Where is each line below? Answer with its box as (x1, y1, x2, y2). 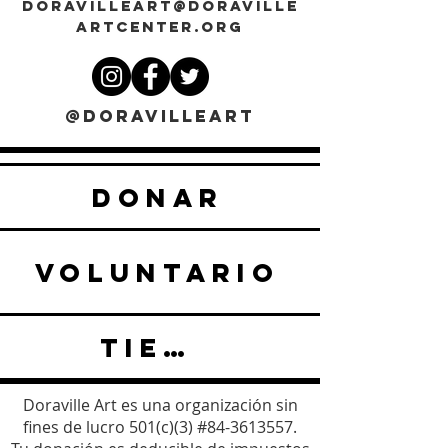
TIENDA (162, 330, 190, 364)
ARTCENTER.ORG (76, 17, 244, 36)
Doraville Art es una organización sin (22, 394, 298, 416)
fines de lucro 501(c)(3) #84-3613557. (23, 416, 297, 438)
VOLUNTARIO (35, 255, 280, 289)
